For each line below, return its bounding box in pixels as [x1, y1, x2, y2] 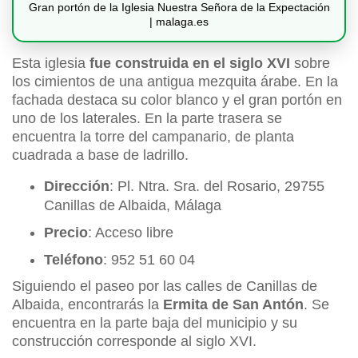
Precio [44, 225, 88, 241]
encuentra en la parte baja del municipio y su [12, 315, 297, 332]
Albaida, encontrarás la [12, 296, 163, 313]
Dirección [44, 178, 109, 195]
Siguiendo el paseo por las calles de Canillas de [12, 278, 317, 295]
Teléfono [44, 252, 103, 268]
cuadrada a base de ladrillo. [12, 147, 193, 164]
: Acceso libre [88, 225, 177, 241]
